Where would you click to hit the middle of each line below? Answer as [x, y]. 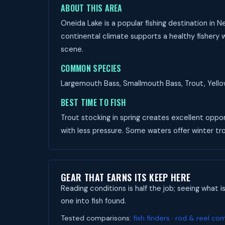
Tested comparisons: [97, 218]
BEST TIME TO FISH [93, 102]
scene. [72, 49]
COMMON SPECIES [91, 68]
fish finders [151, 218]
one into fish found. [93, 201]
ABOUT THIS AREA [92, 8]
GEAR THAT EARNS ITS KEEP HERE [126, 177]
